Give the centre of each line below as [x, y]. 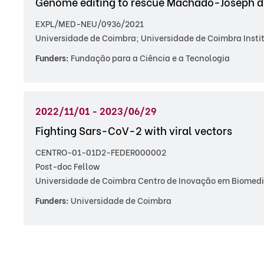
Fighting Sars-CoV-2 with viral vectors [134, 130]
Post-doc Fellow [67, 166]
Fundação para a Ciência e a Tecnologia [149, 57]
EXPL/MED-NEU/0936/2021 [90, 23]
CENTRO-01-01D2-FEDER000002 [101, 152]
